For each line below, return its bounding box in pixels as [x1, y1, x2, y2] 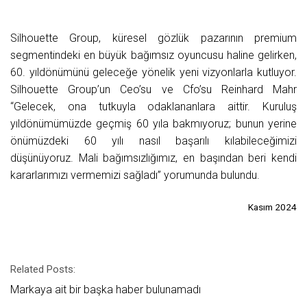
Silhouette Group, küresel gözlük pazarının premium [10, 32, 297, 45]
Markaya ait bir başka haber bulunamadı [10, 283, 201, 297]
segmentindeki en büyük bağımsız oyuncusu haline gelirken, [10, 49, 297, 62]
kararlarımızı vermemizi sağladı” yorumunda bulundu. [10, 169, 260, 182]
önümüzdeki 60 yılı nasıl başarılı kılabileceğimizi [10, 134, 297, 148]
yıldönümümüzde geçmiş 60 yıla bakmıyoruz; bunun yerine [10, 117, 297, 131]
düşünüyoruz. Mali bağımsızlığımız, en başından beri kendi [10, 151, 297, 165]
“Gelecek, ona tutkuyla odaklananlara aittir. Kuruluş [10, 100, 297, 114]
